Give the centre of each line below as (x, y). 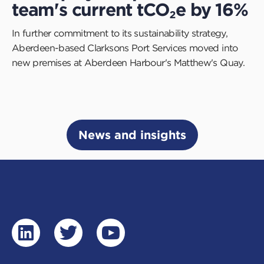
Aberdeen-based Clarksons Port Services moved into (125, 48)
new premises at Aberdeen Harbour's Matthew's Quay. (128, 63)
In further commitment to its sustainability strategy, (120, 33)
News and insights (132, 135)
